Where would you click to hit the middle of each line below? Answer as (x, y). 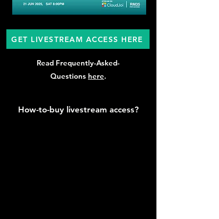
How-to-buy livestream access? (78, 109)
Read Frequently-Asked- (78, 63)
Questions (69, 76)
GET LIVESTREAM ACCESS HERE (77, 39)
